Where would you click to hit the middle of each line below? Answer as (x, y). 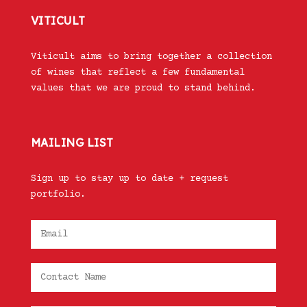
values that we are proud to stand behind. (143, 89)
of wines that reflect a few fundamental (137, 73)
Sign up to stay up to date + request (129, 179)
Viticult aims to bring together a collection (151, 57)
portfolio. (58, 195)
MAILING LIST (72, 143)
